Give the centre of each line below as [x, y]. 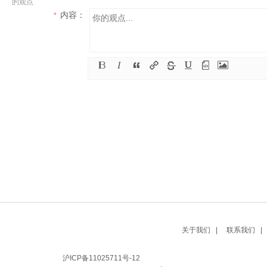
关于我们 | [200, 230]
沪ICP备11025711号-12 [101, 258]
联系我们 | [244, 230]
